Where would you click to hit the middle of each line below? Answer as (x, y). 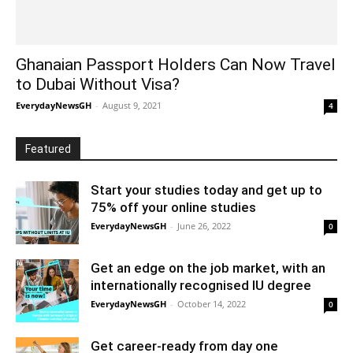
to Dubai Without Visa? (98, 85)
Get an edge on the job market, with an (208, 268)
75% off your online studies (173, 208)
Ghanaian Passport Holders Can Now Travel (176, 65)
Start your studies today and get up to (206, 190)
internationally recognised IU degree (203, 286)
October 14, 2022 (212, 304)
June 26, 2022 (204, 226)
